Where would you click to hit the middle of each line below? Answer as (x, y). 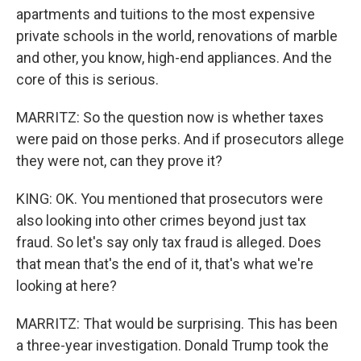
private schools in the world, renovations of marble (177, 36)
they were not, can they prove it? (119, 161)
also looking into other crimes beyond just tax (161, 220)
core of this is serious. (87, 79)
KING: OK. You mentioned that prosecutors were (170, 199)
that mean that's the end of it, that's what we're (165, 264)
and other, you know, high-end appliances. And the (174, 58)
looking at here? (66, 286)
